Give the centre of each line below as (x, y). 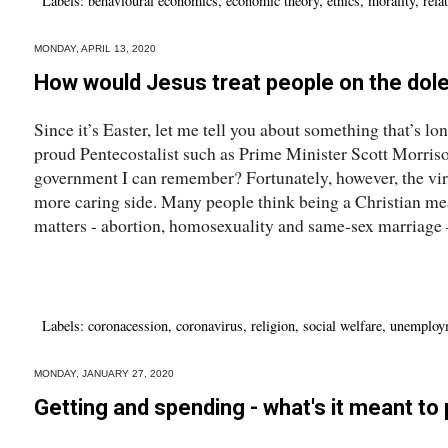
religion (273, 325)
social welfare (342, 325)
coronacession (128, 325)
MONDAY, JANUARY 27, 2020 (104, 373)
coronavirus (209, 325)
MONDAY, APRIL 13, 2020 (95, 48)
